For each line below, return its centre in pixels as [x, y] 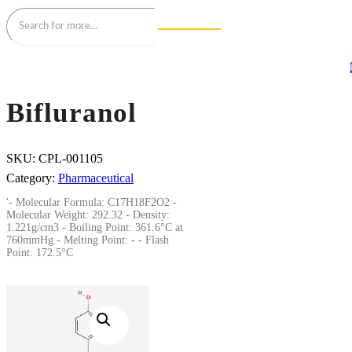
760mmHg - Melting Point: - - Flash [88, 240]
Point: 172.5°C [40, 253]
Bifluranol [71, 113]
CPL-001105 [71, 159]
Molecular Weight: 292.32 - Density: [88, 215]
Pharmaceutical [96, 178]
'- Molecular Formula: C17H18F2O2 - [92, 203]
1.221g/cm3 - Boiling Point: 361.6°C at [95, 228]
